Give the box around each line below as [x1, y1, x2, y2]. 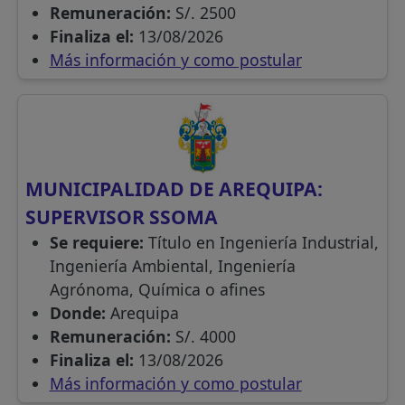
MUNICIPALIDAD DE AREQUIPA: [25, 175, 324, 202]
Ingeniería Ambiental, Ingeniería [49, 255, 296, 278]
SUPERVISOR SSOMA [25, 203, 219, 231]
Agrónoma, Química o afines [49, 278, 265, 301]
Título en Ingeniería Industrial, [147, 231, 379, 254]
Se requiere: [49, 231, 148, 254]
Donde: [49, 302, 110, 325]
